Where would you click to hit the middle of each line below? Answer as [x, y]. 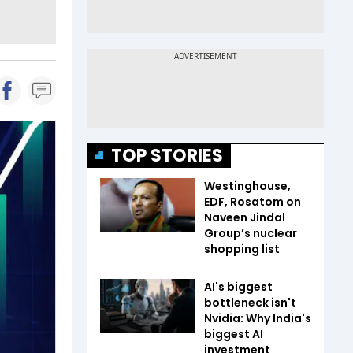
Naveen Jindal [245, 217]
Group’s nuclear [251, 233]
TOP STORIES [167, 156]
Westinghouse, [247, 186]
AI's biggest [238, 287]
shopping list [243, 249]
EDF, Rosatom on [253, 202]
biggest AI [234, 334]
